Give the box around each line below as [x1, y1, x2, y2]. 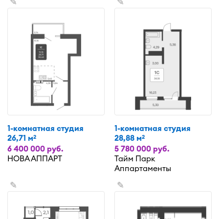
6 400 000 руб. [7, 143, 64, 153]
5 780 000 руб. [114, 143, 170, 153]
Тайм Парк [114, 153, 155, 163]
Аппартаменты [114, 163, 171, 173]
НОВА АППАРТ [7, 153, 62, 163]
